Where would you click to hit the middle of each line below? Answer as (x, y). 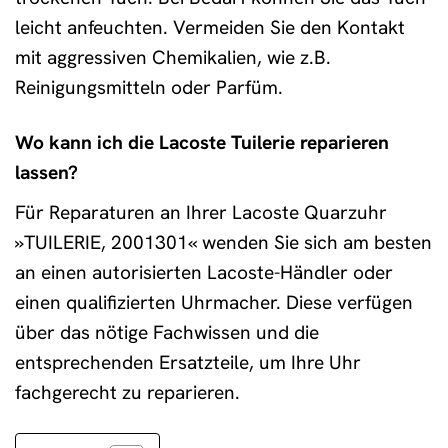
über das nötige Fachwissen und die (167, 332)
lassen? (46, 172)
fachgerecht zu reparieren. (127, 392)
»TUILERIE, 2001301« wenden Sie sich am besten (223, 242)
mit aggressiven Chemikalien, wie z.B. (173, 58)
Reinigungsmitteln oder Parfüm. (149, 88)
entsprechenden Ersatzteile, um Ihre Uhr (188, 362)
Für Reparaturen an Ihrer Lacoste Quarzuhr (201, 212)
